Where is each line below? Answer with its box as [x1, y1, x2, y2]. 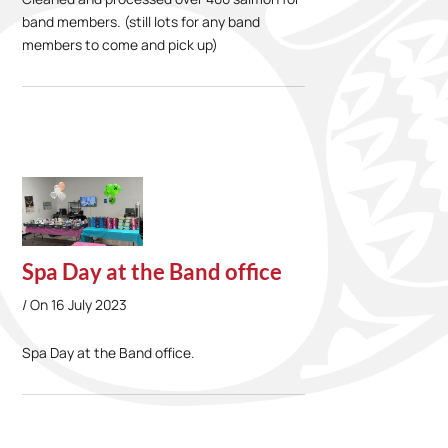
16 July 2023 [51, 294, 128, 314]
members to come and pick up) [22, 35, 219, 55]
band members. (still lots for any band [22, 12, 261, 32]
